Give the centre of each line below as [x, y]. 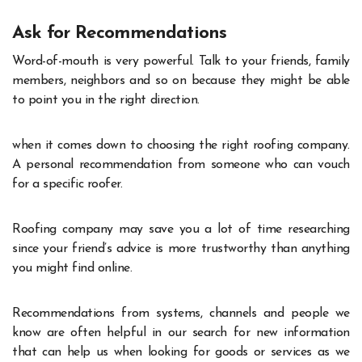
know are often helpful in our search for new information [181, 333]
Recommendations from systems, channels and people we [181, 313]
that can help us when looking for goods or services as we [181, 352]
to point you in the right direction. [106, 100]
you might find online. [72, 268]
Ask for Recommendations [120, 34]
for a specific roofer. [67, 184]
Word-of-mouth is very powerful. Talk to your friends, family [181, 61]
